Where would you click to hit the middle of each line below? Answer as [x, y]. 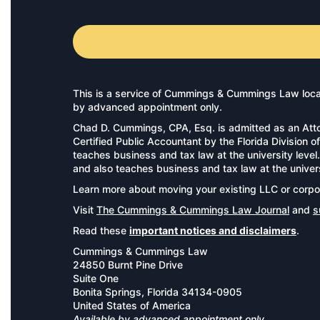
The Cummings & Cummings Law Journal [193, 210]
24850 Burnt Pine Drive [128, 265]
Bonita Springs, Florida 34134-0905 [157, 292]
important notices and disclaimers [213, 230]
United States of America [132, 305]
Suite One [96, 278]
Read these [101, 230]
